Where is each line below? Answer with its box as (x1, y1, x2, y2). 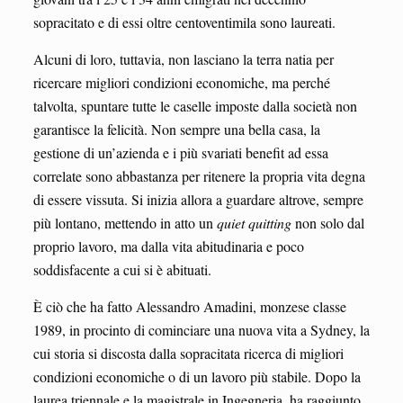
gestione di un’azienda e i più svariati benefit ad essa (32, 142, 328, 162)
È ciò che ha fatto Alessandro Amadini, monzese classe (32, 296, 346, 316)
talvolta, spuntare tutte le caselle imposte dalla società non (32, 95, 357, 115)
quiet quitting (216, 212, 291, 232)
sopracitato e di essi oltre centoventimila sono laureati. (32, 12, 336, 31)
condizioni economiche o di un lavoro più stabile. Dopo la (32, 366, 361, 386)
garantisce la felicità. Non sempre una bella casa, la (32, 119, 320, 139)
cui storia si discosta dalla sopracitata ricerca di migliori (32, 343, 344, 363)
